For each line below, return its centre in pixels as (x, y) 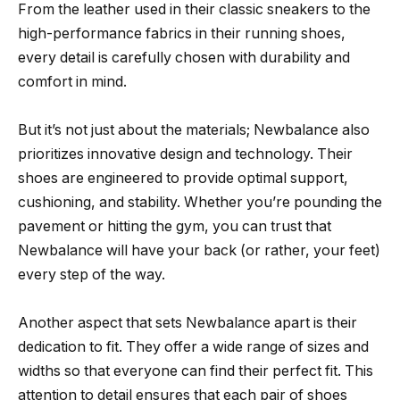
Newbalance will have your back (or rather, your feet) (199, 251)
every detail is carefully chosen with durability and (184, 58)
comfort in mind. (72, 82)
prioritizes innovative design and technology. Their (185, 154)
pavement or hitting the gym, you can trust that (175, 227)
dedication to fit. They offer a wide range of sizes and (193, 347)
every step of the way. (92, 275)
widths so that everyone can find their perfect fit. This (196, 371)
